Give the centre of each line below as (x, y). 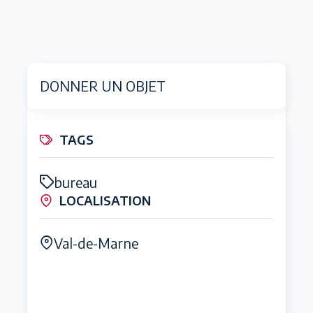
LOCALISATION (105, 201)
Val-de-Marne (96, 243)
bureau (75, 182)
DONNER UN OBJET (103, 86)
